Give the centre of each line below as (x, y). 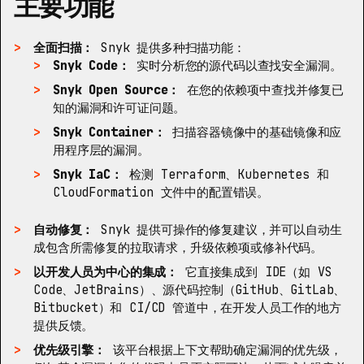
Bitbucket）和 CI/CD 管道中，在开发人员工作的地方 (187, 308)
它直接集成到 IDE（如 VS (255, 272)
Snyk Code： (91, 65)
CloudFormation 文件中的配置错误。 (161, 192)
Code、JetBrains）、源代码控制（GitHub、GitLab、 (190, 290)
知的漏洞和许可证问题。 (119, 108)
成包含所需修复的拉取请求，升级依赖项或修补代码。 (178, 247)
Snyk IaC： (88, 174)
